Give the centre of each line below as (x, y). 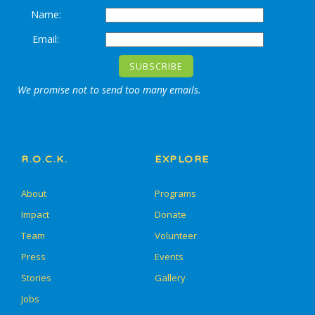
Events (169, 257)
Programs (176, 193)
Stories (36, 278)
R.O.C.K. (44, 159)
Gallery (171, 278)
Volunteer (176, 236)
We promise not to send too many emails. (109, 90)
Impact (35, 214)
